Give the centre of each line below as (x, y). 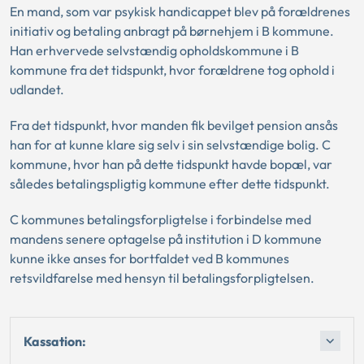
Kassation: (55, 341)
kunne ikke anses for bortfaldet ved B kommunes (149, 258)
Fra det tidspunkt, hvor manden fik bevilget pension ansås (174, 125)
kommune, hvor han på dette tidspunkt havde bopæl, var (171, 164)
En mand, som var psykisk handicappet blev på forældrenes (180, 11)
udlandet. (37, 89)
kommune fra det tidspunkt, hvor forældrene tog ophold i (172, 70)
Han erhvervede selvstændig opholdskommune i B (154, 50)
